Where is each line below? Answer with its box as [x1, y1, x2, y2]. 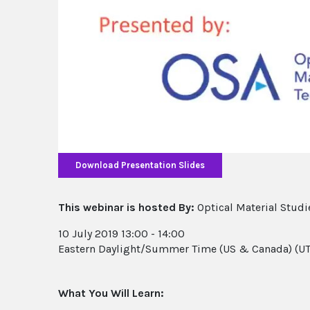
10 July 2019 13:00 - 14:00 [58, 226, 185, 240]
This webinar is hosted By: [58, 200, 194, 214]
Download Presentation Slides [75, 160, 205, 171]
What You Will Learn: [58, 286, 164, 300]
